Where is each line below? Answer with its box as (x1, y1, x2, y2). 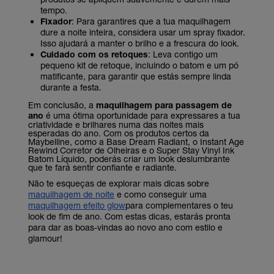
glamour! (28, 233, 62, 244)
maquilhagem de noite (28, 189, 114, 200)
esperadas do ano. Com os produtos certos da (28, 127, 209, 138)
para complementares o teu (125, 200, 233, 211)
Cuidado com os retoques (40, 49, 148, 60)
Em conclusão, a (28, 99, 96, 110)
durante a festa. (40, 82, 102, 93)
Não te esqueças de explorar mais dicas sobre (28, 178, 209, 189)
